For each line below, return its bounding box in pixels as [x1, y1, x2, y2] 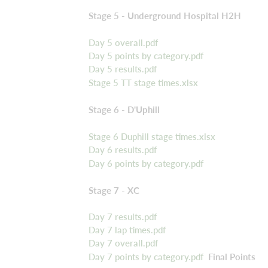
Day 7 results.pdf [89, 211, 157, 223]
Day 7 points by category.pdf [89, 251, 203, 262]
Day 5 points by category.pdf [89, 50, 203, 62]
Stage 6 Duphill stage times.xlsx [89, 130, 215, 142]
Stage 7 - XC [89, 184, 139, 196]
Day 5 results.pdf [89, 63, 157, 75]
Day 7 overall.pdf [89, 237, 158, 249]
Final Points [203, 251, 255, 262]
